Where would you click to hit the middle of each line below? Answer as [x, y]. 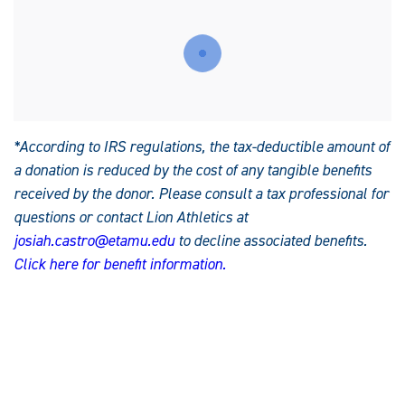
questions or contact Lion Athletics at [131, 217]
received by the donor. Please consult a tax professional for [201, 194]
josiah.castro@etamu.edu [94, 241]
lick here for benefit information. [124, 264]
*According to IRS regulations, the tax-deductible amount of [202, 147]
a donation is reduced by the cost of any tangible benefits [193, 170]
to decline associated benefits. [273, 241]
